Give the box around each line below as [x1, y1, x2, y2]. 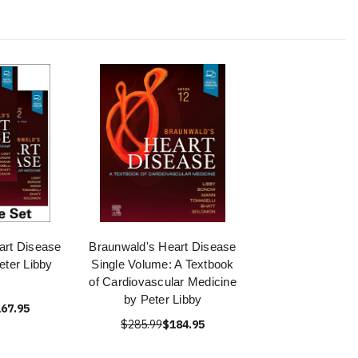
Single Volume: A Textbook [91, 257, 234, 272]
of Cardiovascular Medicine [89, 275, 237, 289]
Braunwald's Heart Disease [89, 240, 237, 254]
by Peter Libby [123, 292, 202, 307]
